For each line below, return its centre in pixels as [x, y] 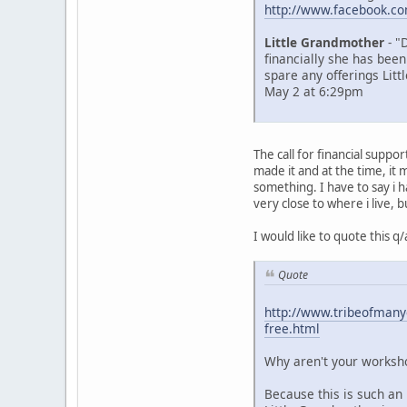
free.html [292, 328]
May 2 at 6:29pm [314, 92]
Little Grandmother [324, 43]
